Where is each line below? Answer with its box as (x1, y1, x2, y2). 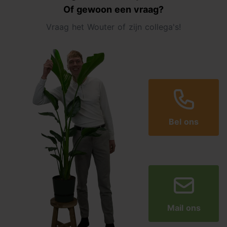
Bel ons (169, 116, 199, 127)
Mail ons (167, 203, 201, 213)
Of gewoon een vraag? (63, 4, 164, 15)
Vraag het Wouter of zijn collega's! (46, 22, 181, 32)
